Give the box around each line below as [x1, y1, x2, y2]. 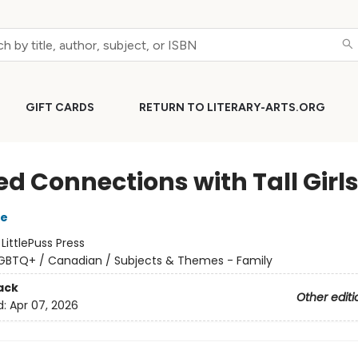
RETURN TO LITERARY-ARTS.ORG [139, 101, 325, 114]
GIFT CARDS [26, 101, 94, 114]
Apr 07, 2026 [9, 297, 78, 314]
